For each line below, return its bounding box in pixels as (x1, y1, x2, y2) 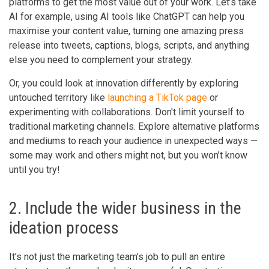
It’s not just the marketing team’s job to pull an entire (9, 250, 225, 262)
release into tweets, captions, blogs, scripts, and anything (9, 39, 249, 51)
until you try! (9, 163, 60, 175)
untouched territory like (9, 91, 107, 103)
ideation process (9, 217, 119, 238)
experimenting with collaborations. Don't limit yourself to (9, 106, 244, 118)
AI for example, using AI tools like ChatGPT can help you (9, 10, 244, 22)
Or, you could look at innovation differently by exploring (9, 77, 238, 89)
